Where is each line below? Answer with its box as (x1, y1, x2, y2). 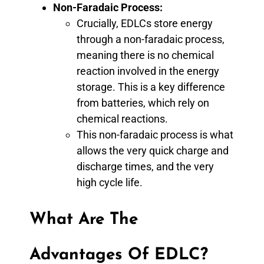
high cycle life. (77, 176, 143, 189)
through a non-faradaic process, (77, 32, 225, 45)
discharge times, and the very (77, 160, 214, 173)
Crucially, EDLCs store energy (77, 16, 213, 29)
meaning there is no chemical (77, 48, 214, 61)
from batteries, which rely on (77, 96, 209, 109)
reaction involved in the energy (77, 64, 219, 77)
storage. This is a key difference (77, 80, 225, 93)
